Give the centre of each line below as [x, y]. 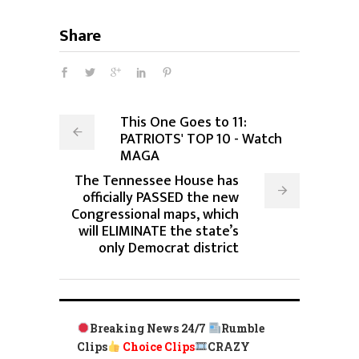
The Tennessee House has [157, 181]
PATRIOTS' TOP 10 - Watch [201, 139]
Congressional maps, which [155, 214]
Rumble [242, 328]
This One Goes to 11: [184, 122]
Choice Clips [158, 346]
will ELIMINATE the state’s [159, 231]
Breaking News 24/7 [149, 328]
